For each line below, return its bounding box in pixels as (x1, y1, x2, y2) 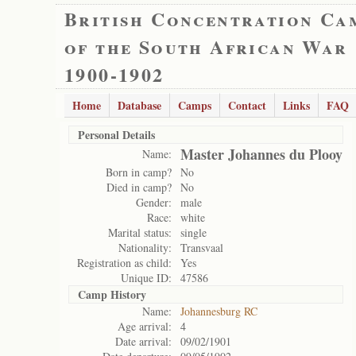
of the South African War (64, 33, 348, 60)
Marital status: (108, 225, 172, 240)
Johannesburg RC (180, 304, 257, 319)
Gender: (136, 195, 172, 210)
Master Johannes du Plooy (180, 144, 342, 164)
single (180, 225, 207, 240)
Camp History (78, 286, 146, 303)
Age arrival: (118, 319, 172, 334)
